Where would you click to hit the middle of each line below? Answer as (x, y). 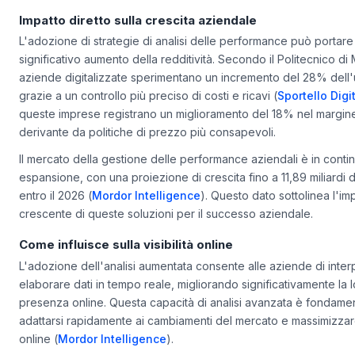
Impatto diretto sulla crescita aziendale (138, 20)
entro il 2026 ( (55, 195)
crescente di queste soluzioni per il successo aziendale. (166, 213)
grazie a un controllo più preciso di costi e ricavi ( (148, 96)
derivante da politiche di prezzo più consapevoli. (147, 132)
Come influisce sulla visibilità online (126, 245)
